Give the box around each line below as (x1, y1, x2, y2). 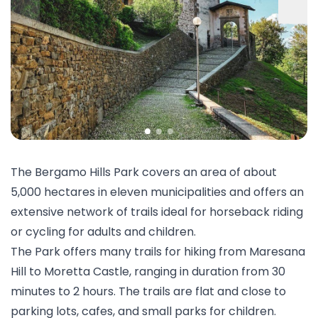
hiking (184, 243, 216, 260)
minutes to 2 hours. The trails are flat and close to (11, 283, 286, 300)
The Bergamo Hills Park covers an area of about (11, 164, 277, 180)
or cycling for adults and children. (11, 224, 196, 240)
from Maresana (216, 243, 305, 260)
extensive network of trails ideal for (11, 204, 209, 220)
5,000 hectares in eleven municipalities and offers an (11, 184, 304, 200)
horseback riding (209, 204, 303, 220)
